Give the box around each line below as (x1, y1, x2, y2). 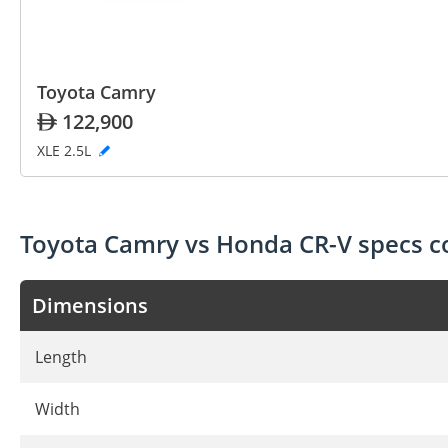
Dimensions (32, 291, 148, 319)
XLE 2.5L (37, 140, 95, 160)
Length (35, 345, 87, 368)
